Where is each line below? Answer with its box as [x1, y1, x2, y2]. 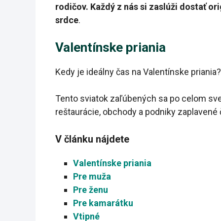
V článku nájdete [55, 133, 129, 146]
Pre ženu [73, 184, 108, 195]
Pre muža [73, 171, 111, 182]
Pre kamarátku [73, 198, 133, 209]
